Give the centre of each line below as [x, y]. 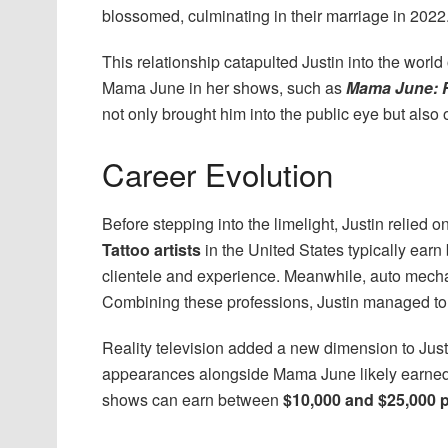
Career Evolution [217, 174]
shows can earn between [192, 399]
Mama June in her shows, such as [224, 88]
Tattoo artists [151, 249]
